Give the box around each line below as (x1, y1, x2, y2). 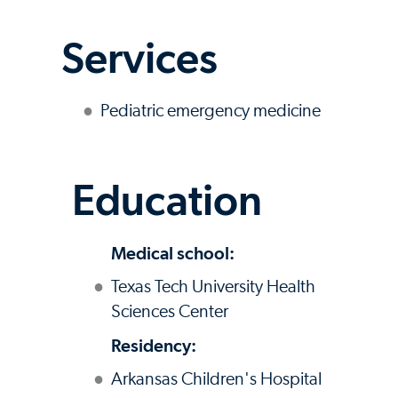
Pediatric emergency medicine (100, 101, 321, 120)
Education (72, 174, 262, 225)
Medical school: (111, 242, 235, 264)
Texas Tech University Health (111, 277, 315, 296)
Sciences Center (111, 302, 228, 321)
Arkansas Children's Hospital (111, 370, 322, 388)
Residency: (111, 334, 196, 356)
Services (61, 32, 218, 83)
